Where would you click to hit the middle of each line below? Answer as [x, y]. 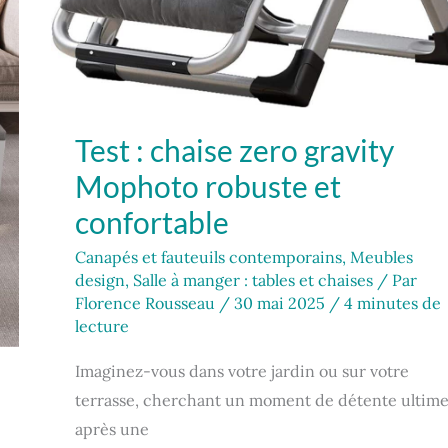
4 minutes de [392, 302]
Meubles [381, 256]
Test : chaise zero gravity [234, 149]
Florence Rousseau [147, 302]
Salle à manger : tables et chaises [253, 279]
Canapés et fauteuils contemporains [208, 256]
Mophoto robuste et [208, 185]
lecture [102, 325]
